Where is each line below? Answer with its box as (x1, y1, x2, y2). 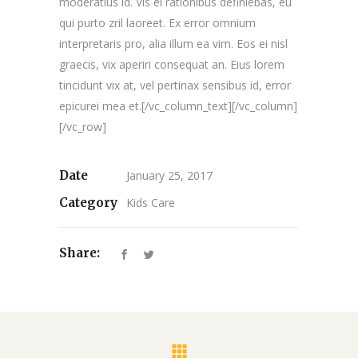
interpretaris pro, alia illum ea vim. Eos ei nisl (59, 35, 288, 51)
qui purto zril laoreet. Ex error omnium (59, 14, 256, 30)
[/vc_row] (59, 118, 106, 134)
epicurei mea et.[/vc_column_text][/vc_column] (59, 97, 297, 113)
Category (59, 194, 117, 210)
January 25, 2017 (126, 167, 213, 183)
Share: (59, 245, 100, 261)
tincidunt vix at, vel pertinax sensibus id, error (59, 77, 291, 93)
